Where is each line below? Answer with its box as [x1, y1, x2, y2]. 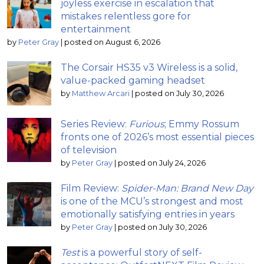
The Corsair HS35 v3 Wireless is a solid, [61, 61, 237, 73]
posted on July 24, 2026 [118, 158, 206, 167]
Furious [129, 118, 164, 130]
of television [61, 144, 117, 156]
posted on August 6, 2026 [64, 37, 160, 47]
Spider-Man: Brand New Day [121, 182, 253, 194]
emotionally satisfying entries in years [61, 208, 235, 220]
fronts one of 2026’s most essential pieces [61, 131, 254, 143]
